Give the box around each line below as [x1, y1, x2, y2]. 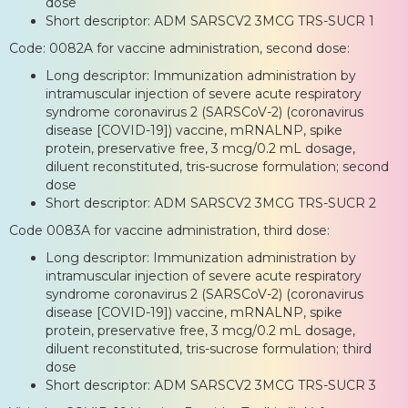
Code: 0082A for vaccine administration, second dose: [9, 39, 350, 56]
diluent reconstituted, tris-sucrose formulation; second [46, 158, 389, 175]
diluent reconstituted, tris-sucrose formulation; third [46, 340, 372, 357]
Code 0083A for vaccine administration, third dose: [9, 221, 330, 239]
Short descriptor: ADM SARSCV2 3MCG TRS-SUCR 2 [46, 194, 376, 211]
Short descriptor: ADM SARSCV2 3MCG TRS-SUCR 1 [46, 12, 374, 29]
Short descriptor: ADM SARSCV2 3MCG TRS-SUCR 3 [46, 376, 376, 393]
